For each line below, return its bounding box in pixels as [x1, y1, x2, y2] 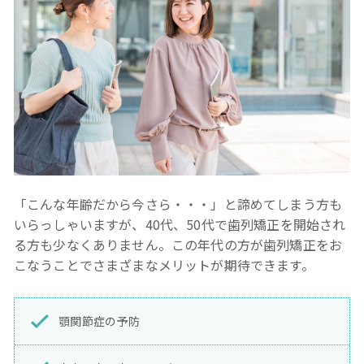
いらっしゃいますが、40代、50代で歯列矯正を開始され [14, 214, 346, 234]
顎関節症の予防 [58, 312, 140, 329]
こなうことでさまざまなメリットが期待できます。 [14, 254, 314, 275]
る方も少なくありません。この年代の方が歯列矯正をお [14, 234, 343, 254]
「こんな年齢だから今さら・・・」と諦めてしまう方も [14, 193, 342, 214]
